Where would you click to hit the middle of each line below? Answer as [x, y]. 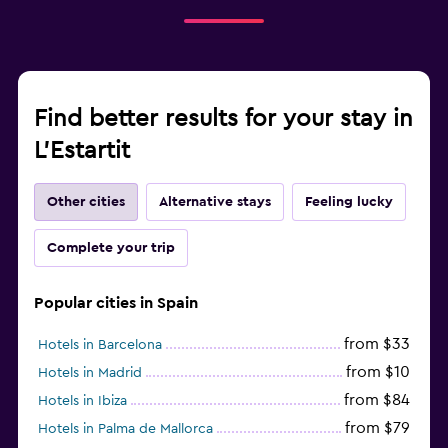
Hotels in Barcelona [100, 344]
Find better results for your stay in [223, 118]
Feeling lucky [349, 201]
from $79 [377, 427]
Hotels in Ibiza [82, 400]
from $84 [377, 399]
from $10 [378, 371]
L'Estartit [82, 150]
